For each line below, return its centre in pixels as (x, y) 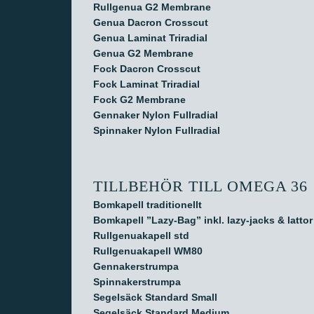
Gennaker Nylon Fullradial (156, 115)
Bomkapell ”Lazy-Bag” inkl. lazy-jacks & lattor (203, 220)
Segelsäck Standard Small (155, 297)
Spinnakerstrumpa (137, 282)
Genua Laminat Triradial (150, 38)
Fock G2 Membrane (139, 100)
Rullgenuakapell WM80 (148, 251)
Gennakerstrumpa (136, 266)
